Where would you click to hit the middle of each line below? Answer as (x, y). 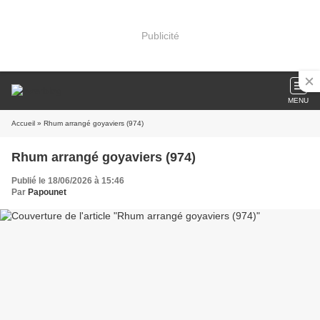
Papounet (47, 192)
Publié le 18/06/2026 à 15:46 (68, 181)
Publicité (160, 35)
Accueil (23, 123)
